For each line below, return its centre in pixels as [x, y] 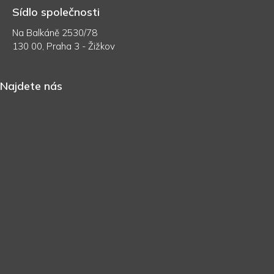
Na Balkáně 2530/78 [55, 33]
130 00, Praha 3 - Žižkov [64, 46]
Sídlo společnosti [56, 12]
